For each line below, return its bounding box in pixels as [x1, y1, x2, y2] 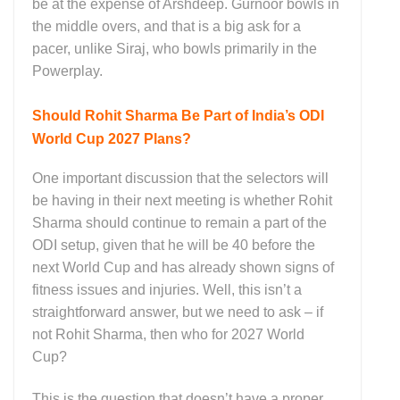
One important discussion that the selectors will [32, 170, 329, 186]
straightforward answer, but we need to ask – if [32, 304, 323, 320]
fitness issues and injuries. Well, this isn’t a [32, 281, 302, 297]
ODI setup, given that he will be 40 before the [32, 237, 315, 253]
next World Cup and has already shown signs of [32, 259, 334, 275]
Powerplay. [32, 63, 103, 79]
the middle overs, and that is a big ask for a [32, 19, 301, 35]
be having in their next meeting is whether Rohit [32, 192, 332, 208]
